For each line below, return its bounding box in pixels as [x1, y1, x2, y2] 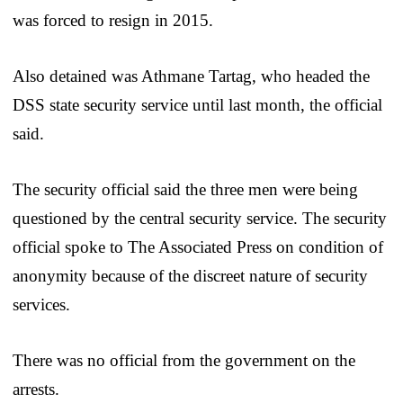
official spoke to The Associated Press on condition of [13, 237, 383, 256]
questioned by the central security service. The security [13, 208, 387, 228]
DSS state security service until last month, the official [13, 94, 382, 114]
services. [13, 294, 70, 314]
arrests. [13, 379, 59, 399]
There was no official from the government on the [13, 350, 355, 370]
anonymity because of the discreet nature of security [13, 265, 368, 285]
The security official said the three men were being [13, 179, 358, 199]
